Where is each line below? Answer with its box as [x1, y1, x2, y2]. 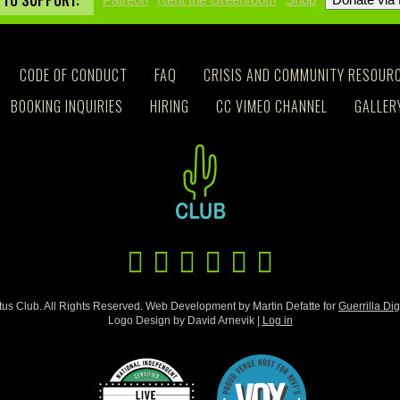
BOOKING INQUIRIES [10, 96, 123, 117]
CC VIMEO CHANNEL [215, 96, 328, 117]
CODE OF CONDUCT [20, 64, 128, 86]
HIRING [149, 96, 189, 117]
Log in [262, 313, 293, 327]
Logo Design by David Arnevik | [107, 313, 262, 327]
